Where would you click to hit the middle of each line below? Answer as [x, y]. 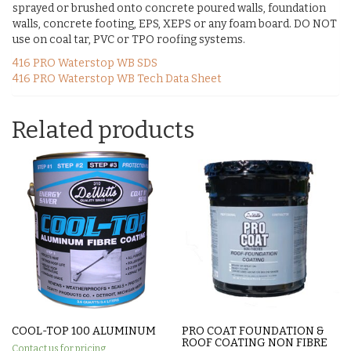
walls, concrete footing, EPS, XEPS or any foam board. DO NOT [175, 24]
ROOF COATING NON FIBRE [255, 342]
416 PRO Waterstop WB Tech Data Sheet [117, 79]
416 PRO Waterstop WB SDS [85, 63]
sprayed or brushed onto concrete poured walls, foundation [169, 9]
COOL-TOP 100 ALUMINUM [84, 331]
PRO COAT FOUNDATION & [253, 331]
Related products [103, 130]
